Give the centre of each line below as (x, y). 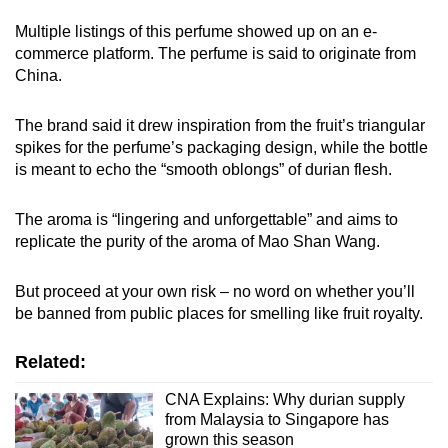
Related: (50, 361)
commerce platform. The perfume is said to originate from (215, 53)
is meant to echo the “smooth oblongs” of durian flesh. (205, 169)
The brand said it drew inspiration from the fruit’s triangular (220, 125)
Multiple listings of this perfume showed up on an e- (196, 31)
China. (38, 75)
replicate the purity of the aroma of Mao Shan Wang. (199, 241)
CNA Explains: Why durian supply (284, 399)
